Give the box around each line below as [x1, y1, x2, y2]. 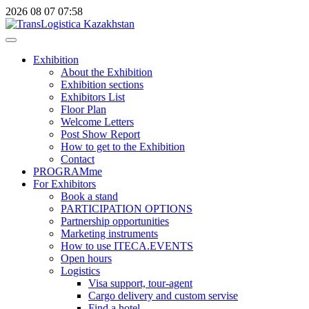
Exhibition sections [61, 79, 143, 90]
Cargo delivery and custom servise [88, 290, 238, 301]
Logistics [61, 265, 100, 277]
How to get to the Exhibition [61, 141, 185, 152]
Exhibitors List [61, 91, 125, 103]
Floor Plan [61, 103, 106, 115]
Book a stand [61, 190, 118, 202]
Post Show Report [61, 128, 140, 140]
